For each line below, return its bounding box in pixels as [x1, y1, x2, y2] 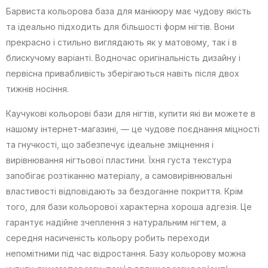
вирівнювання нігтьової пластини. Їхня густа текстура [6, 155, 232, 166]
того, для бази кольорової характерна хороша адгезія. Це [6, 202, 252, 212]
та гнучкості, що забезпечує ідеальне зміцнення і [6, 139, 214, 150]
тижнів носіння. [6, 84, 69, 95]
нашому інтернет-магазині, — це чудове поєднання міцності [6, 124, 260, 135]
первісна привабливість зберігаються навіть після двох [6, 68, 239, 79]
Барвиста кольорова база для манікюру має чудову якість [6, 6, 251, 17]
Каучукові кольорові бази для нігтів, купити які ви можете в [6, 108, 255, 119]
